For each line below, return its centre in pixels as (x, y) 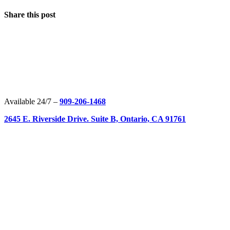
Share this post (30, 14)
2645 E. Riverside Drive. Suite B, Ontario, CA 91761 (95, 119)
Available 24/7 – (32, 102)
